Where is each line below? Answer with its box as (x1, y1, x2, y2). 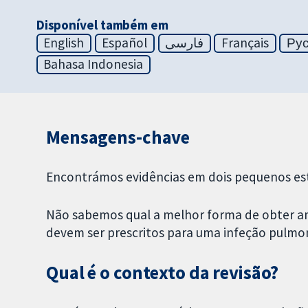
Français (221, 34, 269, 52)
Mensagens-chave (46, 126, 190, 149)
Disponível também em (36, 16, 168, 34)
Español (102, 34, 148, 52)
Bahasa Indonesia (43, 56, 144, 73)
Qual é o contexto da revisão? (46, 261, 279, 284)
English (43, 34, 85, 52)
